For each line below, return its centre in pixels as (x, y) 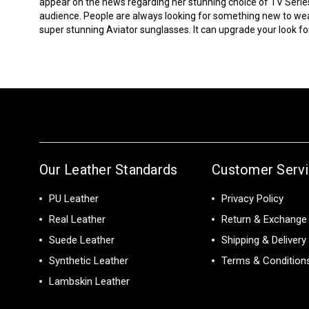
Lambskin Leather (89, 281)
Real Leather (77, 219)
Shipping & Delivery (264, 240)
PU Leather (74, 198)
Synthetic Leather (89, 260)
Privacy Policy (253, 198)
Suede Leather (82, 240)
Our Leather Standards (109, 169)
